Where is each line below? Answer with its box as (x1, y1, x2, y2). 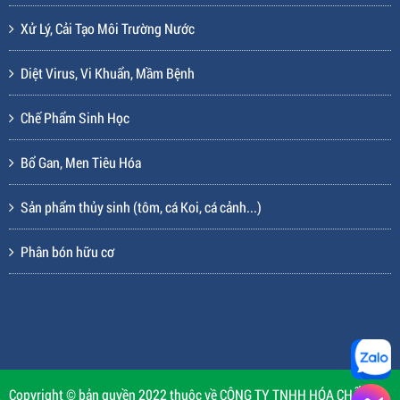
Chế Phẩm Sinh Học (21, 107, 129, 127)
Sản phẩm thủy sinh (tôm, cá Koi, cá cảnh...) (21, 196, 262, 216)
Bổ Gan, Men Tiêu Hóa (21, 152, 141, 171)
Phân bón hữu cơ (21, 241, 114, 261)
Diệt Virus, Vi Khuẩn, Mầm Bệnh (21, 62, 195, 82)
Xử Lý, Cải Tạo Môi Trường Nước (21, 18, 195, 37)
